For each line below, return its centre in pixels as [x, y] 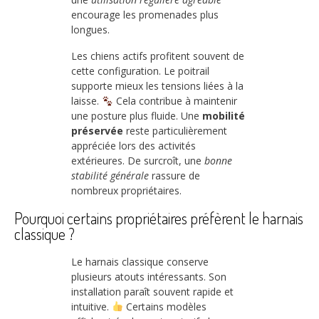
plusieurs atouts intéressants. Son [149, 276]
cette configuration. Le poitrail [140, 71]
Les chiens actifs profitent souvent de [158, 56]
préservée [97, 131]
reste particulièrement [175, 131]
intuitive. [91, 306]
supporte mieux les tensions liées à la [157, 86]
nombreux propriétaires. [126, 191]
